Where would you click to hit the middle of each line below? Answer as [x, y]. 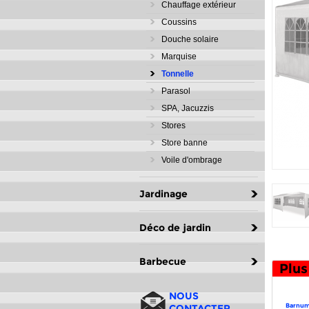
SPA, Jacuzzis [188, 108]
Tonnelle [178, 74]
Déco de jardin [175, 228]
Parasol [176, 91]
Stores [173, 126]
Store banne [185, 143]
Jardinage [163, 194]
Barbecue [163, 261]
